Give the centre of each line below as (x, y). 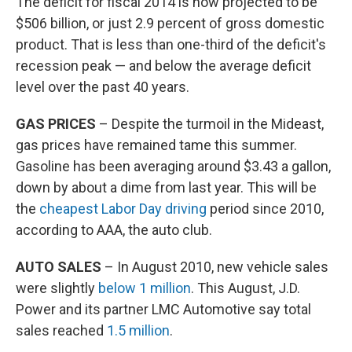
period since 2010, (267, 209)
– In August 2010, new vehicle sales (215, 267)
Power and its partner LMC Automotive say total (163, 310)
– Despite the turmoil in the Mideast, (210, 124)
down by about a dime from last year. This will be (166, 188)
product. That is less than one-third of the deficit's (171, 45)
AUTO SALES (59, 267)
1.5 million (138, 331)
